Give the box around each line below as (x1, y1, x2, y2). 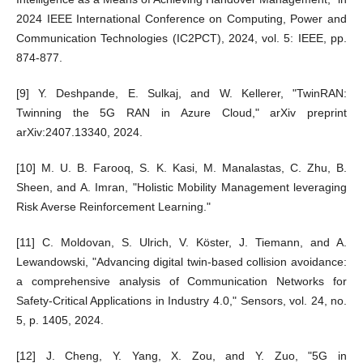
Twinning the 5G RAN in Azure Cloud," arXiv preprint (15, 106, 348, 120)
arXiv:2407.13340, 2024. (15, 126, 143, 139)
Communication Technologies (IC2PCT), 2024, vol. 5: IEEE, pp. (15, 32, 348, 45)
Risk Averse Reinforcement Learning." (15, 200, 211, 214)
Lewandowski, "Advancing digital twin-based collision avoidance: (15, 255, 348, 269)
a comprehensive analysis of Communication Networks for (15, 275, 348, 288)
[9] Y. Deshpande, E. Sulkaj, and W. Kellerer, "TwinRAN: (15, 87, 348, 100)
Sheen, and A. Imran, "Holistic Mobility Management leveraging (15, 181, 348, 194)
